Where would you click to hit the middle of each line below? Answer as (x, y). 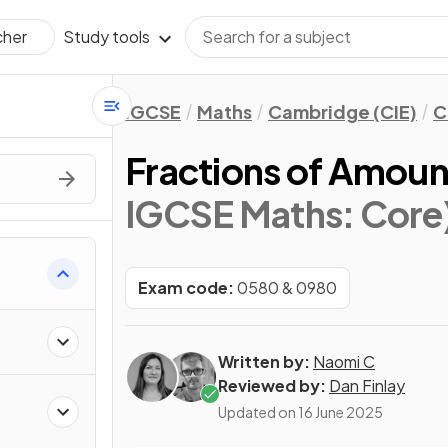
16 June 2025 (340, 412)
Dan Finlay (367, 385)
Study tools (106, 36)
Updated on (258, 412)
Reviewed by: (272, 385)
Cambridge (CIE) (342, 111)
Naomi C (344, 361)
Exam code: (186, 287)
